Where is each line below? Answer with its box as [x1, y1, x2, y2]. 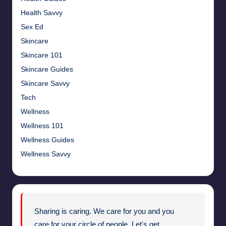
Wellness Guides [21, 136, 74, 144]
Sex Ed [21, 23, 43, 31]
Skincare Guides [21, 66, 73, 74]
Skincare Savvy [21, 80, 70, 88]
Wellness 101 [21, 122, 64, 130]
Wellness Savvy [21, 150, 71, 158]
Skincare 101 [21, 51, 63, 60]
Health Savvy [21, 9, 63, 17]
